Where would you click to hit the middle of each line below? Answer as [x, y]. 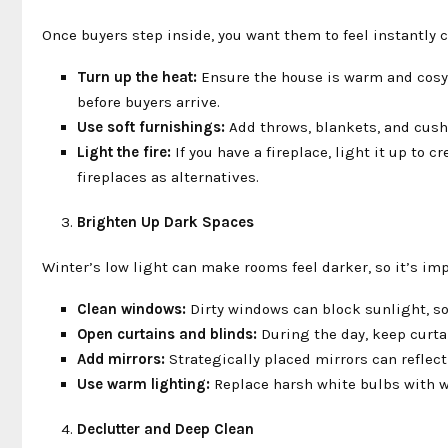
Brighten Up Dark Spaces [165, 221]
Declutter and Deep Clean [165, 428]
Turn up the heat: [137, 76]
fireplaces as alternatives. [168, 176]
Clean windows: [131, 308]
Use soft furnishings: [151, 126]
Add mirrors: [121, 358]
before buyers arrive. [148, 101]
